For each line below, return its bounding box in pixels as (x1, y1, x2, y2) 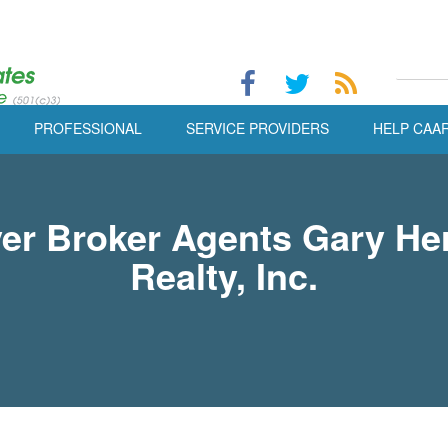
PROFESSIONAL (34, 118, 142, 138)
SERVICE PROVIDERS (186, 118, 329, 138)
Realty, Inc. (130, 249, 318, 301)
